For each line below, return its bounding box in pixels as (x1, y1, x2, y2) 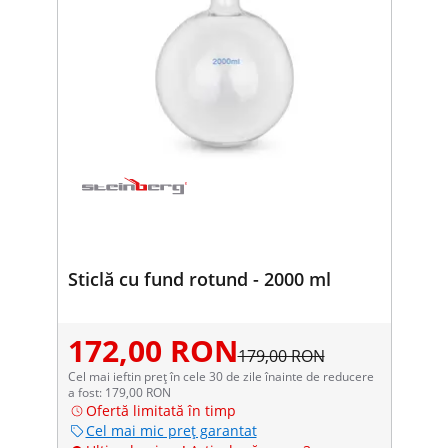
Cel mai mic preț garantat (85, 420, 257, 440)
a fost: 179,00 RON (67, 383, 171, 401)
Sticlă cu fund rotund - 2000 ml (67, 266, 331, 291)
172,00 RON (67, 329, 238, 371)
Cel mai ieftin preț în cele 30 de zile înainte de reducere (67, 367, 374, 385)
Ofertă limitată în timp (85, 400, 236, 420)
